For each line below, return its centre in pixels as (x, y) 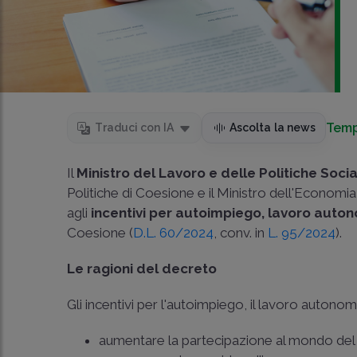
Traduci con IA (134, 127)
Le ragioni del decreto (142, 269)
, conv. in (241, 233)
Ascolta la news (273, 127)
